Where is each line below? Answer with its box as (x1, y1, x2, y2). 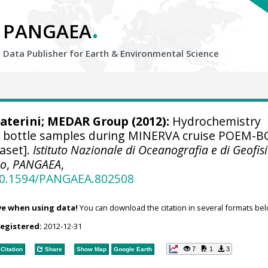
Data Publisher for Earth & (3, 47, 120, 59)
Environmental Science (120, 47, 219, 59)
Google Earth (113, 245, 152, 252)
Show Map (76, 245, 106, 252)
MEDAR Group (47, 113, 129, 129)
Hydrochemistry (169, 113, 261, 129)
